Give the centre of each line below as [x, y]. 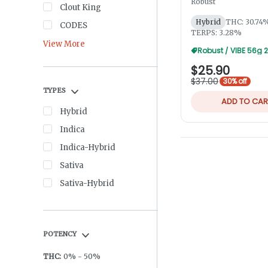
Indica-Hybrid [88, 147]
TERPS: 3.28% [216, 33]
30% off [235, 81]
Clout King [80, 7]
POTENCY [60, 234]
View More [64, 44]
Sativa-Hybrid [87, 183]
